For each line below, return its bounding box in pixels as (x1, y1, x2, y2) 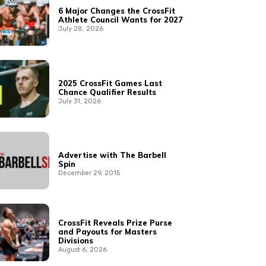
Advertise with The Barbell (58, 150, 167, 160)
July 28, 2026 (58, 25, 104, 33)
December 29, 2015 (58, 169, 121, 177)
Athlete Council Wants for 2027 (58, 15, 183, 25)
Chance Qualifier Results (58, 87, 157, 97)
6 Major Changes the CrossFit (58, 6, 176, 16)
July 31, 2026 (58, 97, 102, 105)
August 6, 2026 (58, 245, 107, 254)
